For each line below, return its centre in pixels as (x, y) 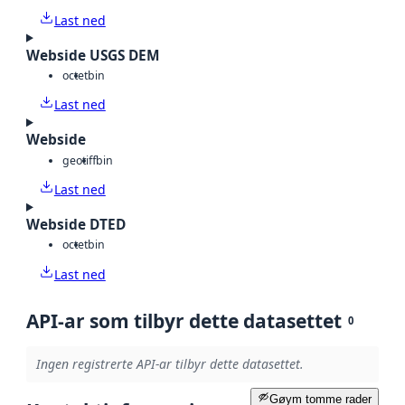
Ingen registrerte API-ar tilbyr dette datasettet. (170, 364)
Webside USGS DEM (93, 55)
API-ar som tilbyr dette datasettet (184, 320)
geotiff (79, 160)
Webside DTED (76, 224)
